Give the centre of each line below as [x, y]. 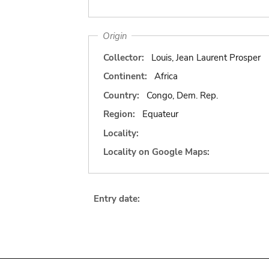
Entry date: [117, 198]
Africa [166, 76]
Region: [119, 114]
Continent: [125, 76]
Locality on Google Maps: [156, 152]
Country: [121, 95]
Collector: [124, 57]
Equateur [160, 114]
